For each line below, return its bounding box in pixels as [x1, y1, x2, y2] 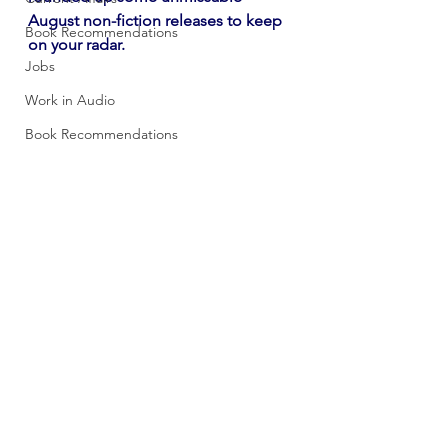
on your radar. [28, 35, 129, 54]
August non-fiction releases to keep [28, 11, 286, 30]
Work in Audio [25, 91, 115, 109]
